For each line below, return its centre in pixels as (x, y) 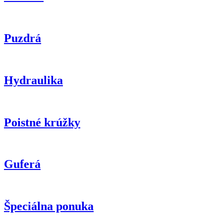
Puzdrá (23, 38)
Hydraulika (33, 80)
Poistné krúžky (42, 122)
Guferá (22, 164)
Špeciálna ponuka (49, 206)
